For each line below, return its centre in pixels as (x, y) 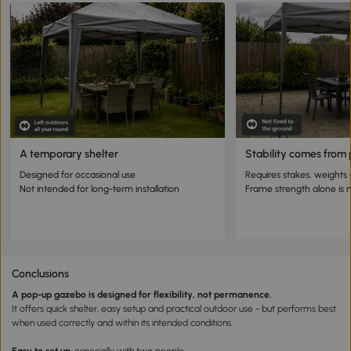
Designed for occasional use (78, 175)
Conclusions (40, 274)
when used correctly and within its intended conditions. (122, 323)
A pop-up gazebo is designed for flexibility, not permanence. (142, 295)
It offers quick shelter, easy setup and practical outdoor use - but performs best (174, 309)
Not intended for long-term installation (100, 189)
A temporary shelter (69, 154)
